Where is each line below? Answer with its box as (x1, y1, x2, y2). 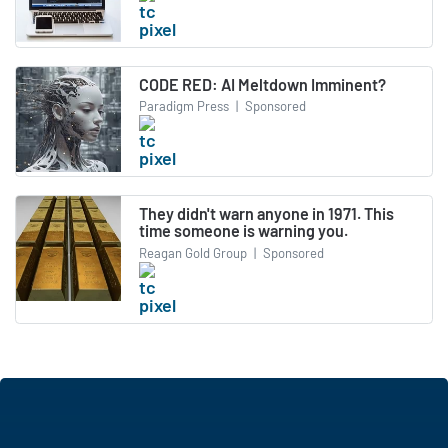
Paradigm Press (139, 98, 229, 115)
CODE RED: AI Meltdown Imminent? (139, 74, 386, 94)
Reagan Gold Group (139, 244, 247, 261)
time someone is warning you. (139, 221, 348, 241)
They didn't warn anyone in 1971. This (139, 204, 394, 224)
